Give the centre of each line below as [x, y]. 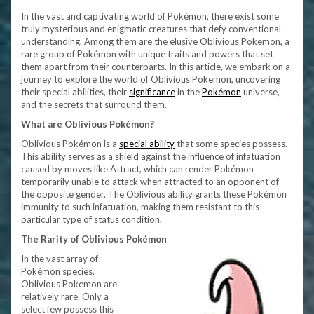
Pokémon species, [58, 271]
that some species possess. [231, 144]
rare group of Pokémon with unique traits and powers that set [147, 54]
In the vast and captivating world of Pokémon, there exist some [150, 16]
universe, [260, 92]
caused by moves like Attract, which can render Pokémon [137, 169]
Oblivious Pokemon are [69, 284]
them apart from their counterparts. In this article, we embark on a [156, 67]
